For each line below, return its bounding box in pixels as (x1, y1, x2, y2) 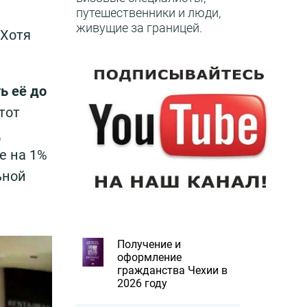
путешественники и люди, (76, 5, 221, 20)
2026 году (117, 277, 167, 290)
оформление (117, 251, 182, 264)
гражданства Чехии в (117, 264, 228, 277)
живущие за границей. (76, 21, 202, 35)
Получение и (117, 238, 181, 251)
